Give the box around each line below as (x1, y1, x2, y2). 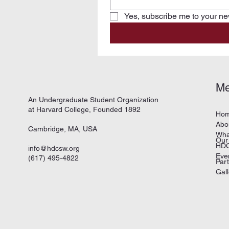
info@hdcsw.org (28, 144, 80, 152)
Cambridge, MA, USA (28, 124, 98, 133)
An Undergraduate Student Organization (28, 95, 159, 104)
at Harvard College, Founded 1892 (28, 105, 141, 113)
